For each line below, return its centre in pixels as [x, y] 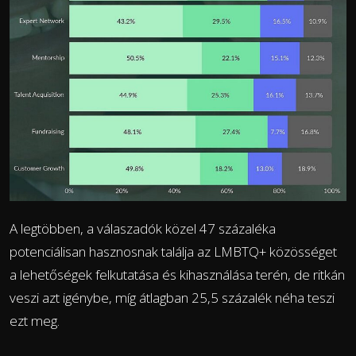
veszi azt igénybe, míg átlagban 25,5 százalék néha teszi [172, 297]
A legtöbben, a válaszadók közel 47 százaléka [143, 228]
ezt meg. [35, 320]
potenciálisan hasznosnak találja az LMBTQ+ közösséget [173, 251]
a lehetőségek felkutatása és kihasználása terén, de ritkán [177, 274]
